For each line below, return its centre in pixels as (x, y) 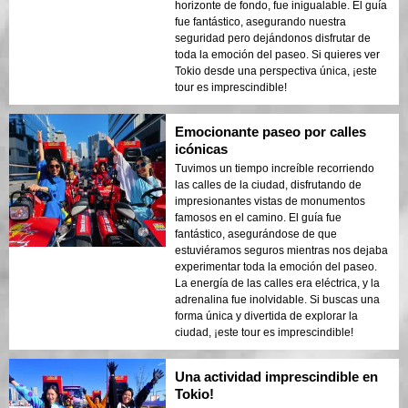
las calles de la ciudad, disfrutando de (268, 184)
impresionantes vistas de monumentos (270, 201)
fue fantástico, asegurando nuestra (260, 21)
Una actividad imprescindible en (276, 376)
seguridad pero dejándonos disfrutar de (273, 38)
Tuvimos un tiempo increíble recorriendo (275, 168)
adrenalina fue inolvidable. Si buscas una (277, 299)
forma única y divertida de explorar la (266, 316)
